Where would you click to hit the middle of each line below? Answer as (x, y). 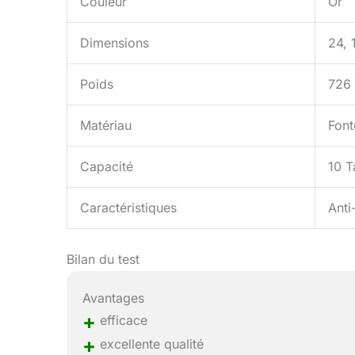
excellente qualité (150, 344)
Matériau (106, 125)
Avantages (114, 298)
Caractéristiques (128, 207)
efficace (122, 321)
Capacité (107, 166)
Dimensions (115, 42)
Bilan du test (103, 259)
